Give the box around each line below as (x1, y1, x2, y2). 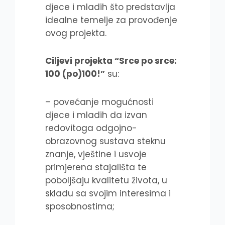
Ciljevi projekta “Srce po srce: (45, 55, 177, 67)
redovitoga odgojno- (45, 122, 137, 134)
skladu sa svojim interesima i (45, 187, 171, 199)
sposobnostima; (45, 200, 115, 212)
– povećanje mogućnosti (45, 96, 154, 108)
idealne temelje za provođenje (45, 14, 177, 26)
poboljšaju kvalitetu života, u (45, 174, 167, 186)
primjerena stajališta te (45, 161, 147, 173)
